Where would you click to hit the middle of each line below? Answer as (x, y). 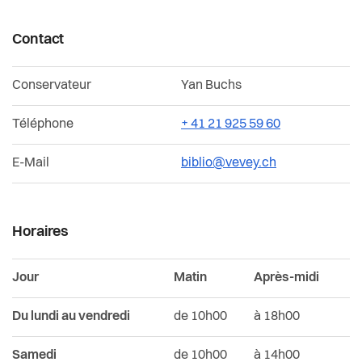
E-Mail (31, 164)
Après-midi (286, 278)
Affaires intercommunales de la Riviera (150, 63)
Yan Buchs (211, 86)
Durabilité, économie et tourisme (128, 20)
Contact (38, 39)
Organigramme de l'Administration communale (179, 103)
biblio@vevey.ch (229, 164)
